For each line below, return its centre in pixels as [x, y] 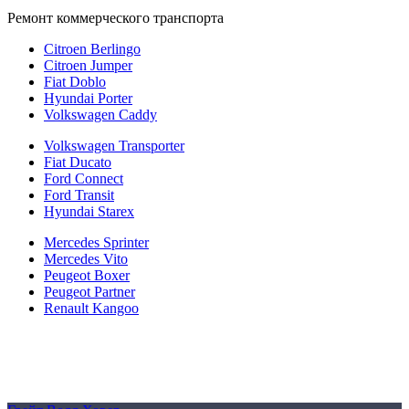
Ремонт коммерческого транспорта [115, 18]
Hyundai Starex [89, 212]
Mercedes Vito [86, 259]
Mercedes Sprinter [96, 243]
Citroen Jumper [88, 66]
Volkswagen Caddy [100, 115]
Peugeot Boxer [87, 276]
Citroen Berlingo [92, 49]
